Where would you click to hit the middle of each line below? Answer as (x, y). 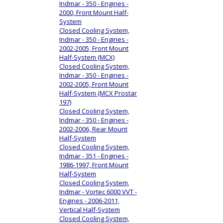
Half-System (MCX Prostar (98, 93)
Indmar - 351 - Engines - (94, 156)
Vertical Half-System (90, 209)
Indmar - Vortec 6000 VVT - (98, 191)
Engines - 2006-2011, (89, 200)
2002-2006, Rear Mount (93, 129)
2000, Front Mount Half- (94, 12)
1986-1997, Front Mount (94, 165)
